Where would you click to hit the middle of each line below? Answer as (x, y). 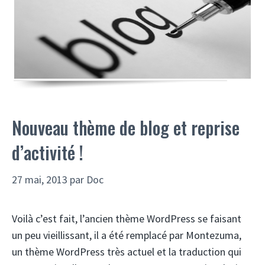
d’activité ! (48, 153)
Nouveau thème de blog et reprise (126, 128)
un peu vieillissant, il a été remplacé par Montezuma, (127, 235)
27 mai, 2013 (40, 180)
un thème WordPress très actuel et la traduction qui (127, 252)
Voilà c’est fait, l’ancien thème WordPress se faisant (127, 219)
